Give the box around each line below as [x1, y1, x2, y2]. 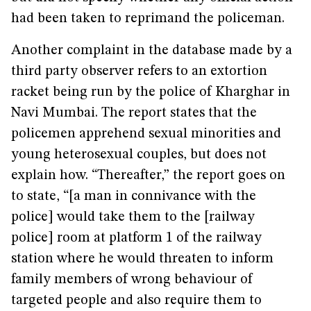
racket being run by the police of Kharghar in [11, 85, 290, 99]
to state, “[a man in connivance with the [11, 190, 256, 203]
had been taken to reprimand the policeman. [11, 12, 285, 26]
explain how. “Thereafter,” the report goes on [11, 169, 285, 183]
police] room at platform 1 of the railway [11, 231, 262, 245]
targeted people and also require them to [11, 294, 262, 308]
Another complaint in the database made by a [11, 44, 292, 58]
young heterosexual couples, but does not [11, 148, 267, 162]
